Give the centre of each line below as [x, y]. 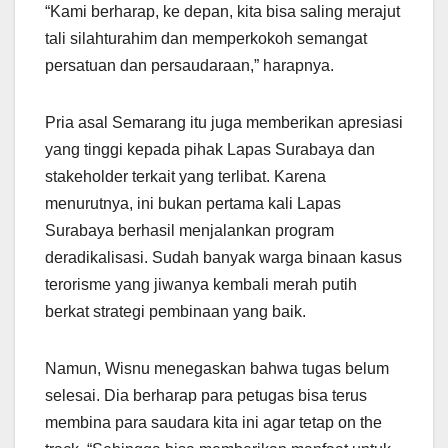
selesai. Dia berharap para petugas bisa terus [206, 395]
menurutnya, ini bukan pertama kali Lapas [193, 203]
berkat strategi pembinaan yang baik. [175, 311]
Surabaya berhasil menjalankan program [189, 230]
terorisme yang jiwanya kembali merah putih [201, 284]
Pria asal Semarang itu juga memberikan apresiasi [224, 122]
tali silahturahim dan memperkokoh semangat [206, 38]
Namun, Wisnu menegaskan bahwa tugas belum [217, 368]
